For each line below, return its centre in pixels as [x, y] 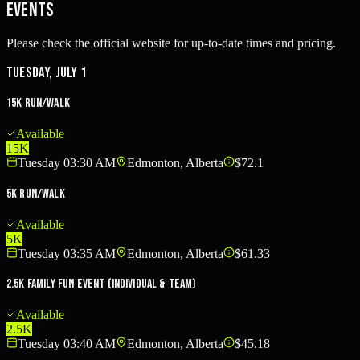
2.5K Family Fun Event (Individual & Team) [102, 284]
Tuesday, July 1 [46, 72]
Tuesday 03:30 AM [67, 163]
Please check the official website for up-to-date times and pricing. [171, 43]
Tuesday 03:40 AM [67, 344]
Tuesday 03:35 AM [67, 253]
